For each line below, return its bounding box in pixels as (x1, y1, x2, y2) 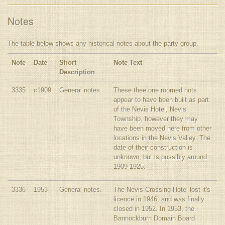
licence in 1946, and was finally (114, 195, 204, 203)
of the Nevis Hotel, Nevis (114, 105, 186, 113)
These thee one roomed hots (114, 86, 197, 94)
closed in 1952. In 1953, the (114, 205, 194, 212)
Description (59, 68, 95, 76)
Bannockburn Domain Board (114, 214, 195, 222)
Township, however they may (114, 115, 198, 123)
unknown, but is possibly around (114, 153, 207, 161)
